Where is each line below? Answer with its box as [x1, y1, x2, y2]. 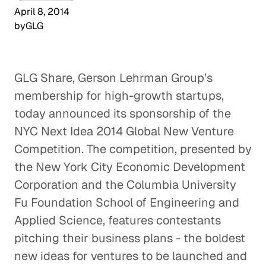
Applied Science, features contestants [14, 213, 221, 228]
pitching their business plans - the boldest [14, 230, 245, 246]
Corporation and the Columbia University [14, 177, 236, 192]
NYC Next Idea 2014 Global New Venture [14, 123, 234, 139]
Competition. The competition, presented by [14, 141, 252, 157]
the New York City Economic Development [14, 159, 245, 175]
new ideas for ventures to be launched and [14, 248, 247, 264]
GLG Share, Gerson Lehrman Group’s [14, 70, 213, 85]
